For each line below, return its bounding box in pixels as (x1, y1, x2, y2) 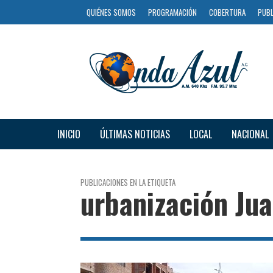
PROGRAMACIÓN (148, 6, 197, 18)
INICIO (57, 126, 80, 141)
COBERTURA (209, 6, 246, 18)
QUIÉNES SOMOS (87, 6, 136, 18)
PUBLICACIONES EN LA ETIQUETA (80, 175, 175, 188)
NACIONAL (231, 126, 269, 141)
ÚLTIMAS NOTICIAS (99, 126, 170, 141)
